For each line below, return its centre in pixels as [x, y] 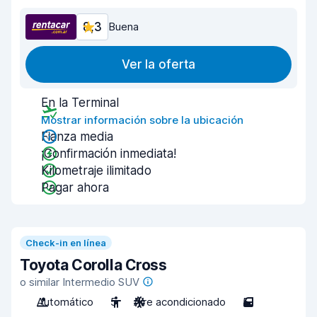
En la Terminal [80, 103]
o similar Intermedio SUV [80, 282]
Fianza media [77, 137]
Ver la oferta [158, 64]
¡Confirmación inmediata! [109, 154]
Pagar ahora [75, 188]
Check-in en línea [66, 243]
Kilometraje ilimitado [96, 171]
